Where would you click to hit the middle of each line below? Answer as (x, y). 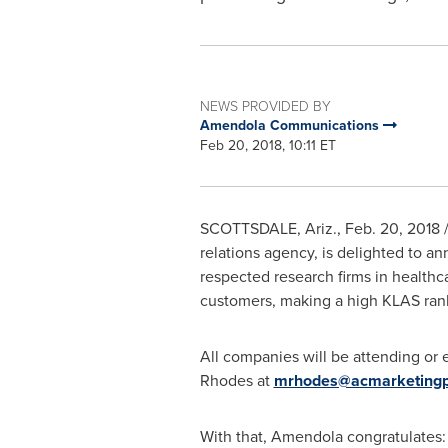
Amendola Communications (291, 125)
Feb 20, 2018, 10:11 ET (267, 145)
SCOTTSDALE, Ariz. (268, 228)
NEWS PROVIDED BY (265, 105)
